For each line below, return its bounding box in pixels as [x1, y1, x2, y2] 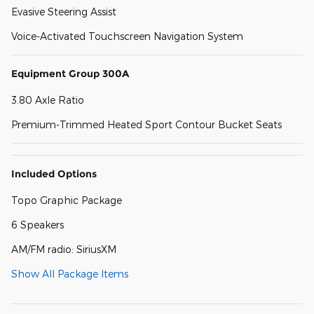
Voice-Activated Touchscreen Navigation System [11, 29, 243, 42]
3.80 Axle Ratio [11, 93, 84, 106]
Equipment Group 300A [11, 67, 129, 80]
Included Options [11, 167, 97, 180]
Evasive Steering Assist [11, 5, 116, 18]
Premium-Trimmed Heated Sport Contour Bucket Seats [11, 118, 282, 130]
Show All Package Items [11, 267, 128, 280]
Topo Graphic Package [11, 193, 122, 206]
